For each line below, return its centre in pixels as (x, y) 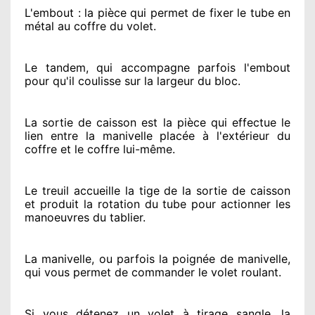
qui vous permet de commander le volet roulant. (153, 272)
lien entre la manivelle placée (110, 135)
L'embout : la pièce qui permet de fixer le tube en (157, 12)
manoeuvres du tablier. (85, 217)
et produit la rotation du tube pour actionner (148, 204)
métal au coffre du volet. (90, 26)
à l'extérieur (232, 135)
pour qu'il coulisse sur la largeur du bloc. (133, 81)
